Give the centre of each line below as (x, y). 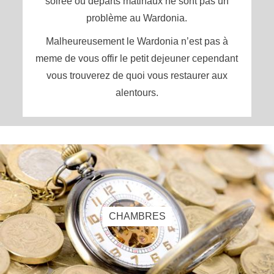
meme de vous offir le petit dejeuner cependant (137, 58)
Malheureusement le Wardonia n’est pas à (137, 41)
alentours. (137, 93)
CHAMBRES (137, 216)
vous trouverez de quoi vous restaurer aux (137, 76)
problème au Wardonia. (137, 18)
